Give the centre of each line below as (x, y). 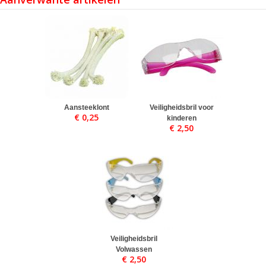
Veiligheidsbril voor (181, 107)
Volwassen (134, 249)
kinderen (181, 118)
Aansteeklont (86, 107)
